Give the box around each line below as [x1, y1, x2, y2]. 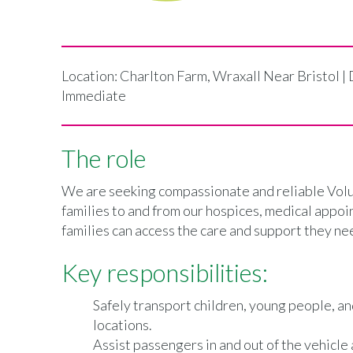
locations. [93, 316, 152, 333]
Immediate [61, 87, 126, 104]
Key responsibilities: [61, 258, 268, 288]
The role [61, 143, 146, 173]
